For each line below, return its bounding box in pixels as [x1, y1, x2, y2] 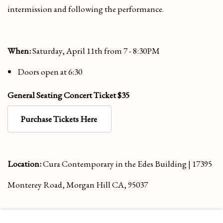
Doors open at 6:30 [17, 66, 82, 77]
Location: [7, 158, 41, 169]
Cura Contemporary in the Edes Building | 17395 [41, 158, 212, 169]
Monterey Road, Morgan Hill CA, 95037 [7, 179, 148, 190]
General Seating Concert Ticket [7, 89, 117, 101]
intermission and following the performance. [7, 3, 164, 14]
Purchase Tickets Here [20, 113, 99, 124]
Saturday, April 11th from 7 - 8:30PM [31, 45, 160, 56]
